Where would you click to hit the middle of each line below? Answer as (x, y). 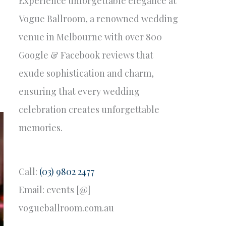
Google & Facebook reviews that (86, 55)
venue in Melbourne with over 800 (90, 37)
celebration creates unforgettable (89, 109)
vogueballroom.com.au (66, 208)
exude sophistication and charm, (86, 73)
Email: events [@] (54, 190)
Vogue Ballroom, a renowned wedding (98, 18)
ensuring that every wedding (79, 91)
